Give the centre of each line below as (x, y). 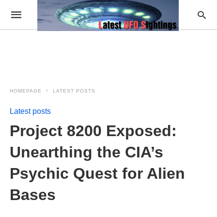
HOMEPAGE (26, 91)
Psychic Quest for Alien (97, 173)
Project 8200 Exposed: (93, 131)
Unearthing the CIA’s (86, 152)
